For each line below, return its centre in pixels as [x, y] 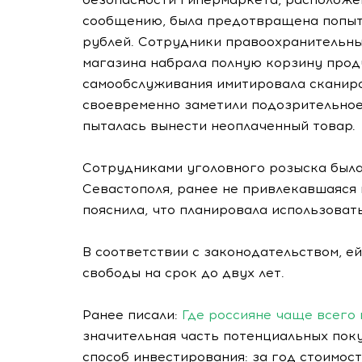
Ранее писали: [132, 315]
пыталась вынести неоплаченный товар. [219, 126]
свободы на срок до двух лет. [183, 273]
